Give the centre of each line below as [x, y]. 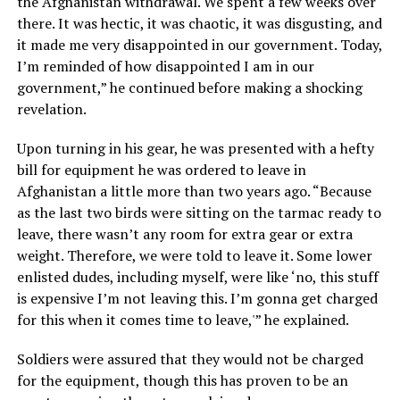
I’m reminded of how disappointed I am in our [165, 66]
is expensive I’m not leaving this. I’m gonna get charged [197, 298]
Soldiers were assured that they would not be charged [190, 358]
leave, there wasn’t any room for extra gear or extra [184, 233]
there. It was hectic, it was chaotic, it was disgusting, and [199, 23]
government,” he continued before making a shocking [189, 87]
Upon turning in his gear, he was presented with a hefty [195, 148]
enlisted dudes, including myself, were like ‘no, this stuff [197, 276]
